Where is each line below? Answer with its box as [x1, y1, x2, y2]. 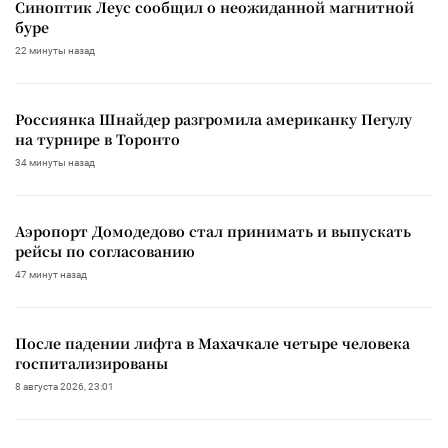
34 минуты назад [15, 156, 95, 168]
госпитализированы [15, 352, 168, 373]
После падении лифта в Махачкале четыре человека [15, 332, 410, 353]
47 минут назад [15, 268, 87, 280]
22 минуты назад [15, 44, 95, 56]
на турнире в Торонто [15, 128, 180, 149]
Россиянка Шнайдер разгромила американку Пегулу [15, 108, 412, 129]
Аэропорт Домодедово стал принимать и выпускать [15, 220, 411, 241]
